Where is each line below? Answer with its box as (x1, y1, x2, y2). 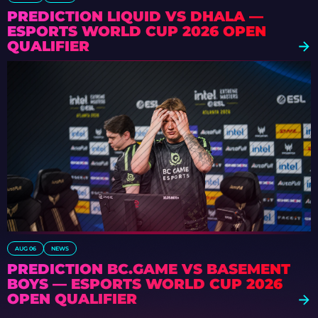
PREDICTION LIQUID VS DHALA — (7, 7, 263, 25)
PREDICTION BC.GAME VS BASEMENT (7, 261, 290, 278)
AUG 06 (15, 245, 36, 253)
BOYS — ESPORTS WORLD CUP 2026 (7, 275, 283, 293)
